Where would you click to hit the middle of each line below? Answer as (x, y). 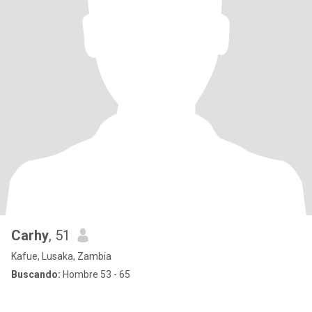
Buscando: (36, 274)
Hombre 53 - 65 (95, 274)
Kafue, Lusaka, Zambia (61, 256)
